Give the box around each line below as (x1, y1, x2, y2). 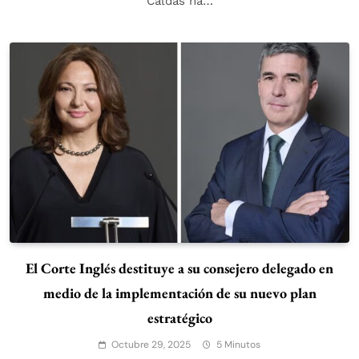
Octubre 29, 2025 (111, 338, 191, 352)
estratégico (147, 309, 212, 328)
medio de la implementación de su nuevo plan (42, 284, 317, 303)
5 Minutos (216, 338, 260, 352)
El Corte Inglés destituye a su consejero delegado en (26, 259, 333, 278)
